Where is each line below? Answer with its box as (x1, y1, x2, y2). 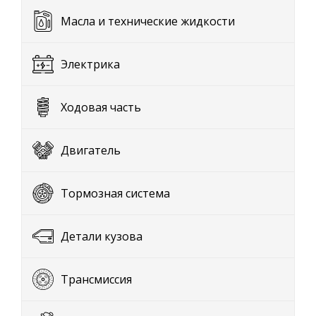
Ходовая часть (61, 99, 141, 115)
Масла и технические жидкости (61, 13, 235, 29)
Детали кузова (61, 229, 142, 244)
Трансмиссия (61, 272, 132, 287)
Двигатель (61, 142, 121, 158)
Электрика (61, 56, 120, 72)
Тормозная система (61, 186, 170, 201)
